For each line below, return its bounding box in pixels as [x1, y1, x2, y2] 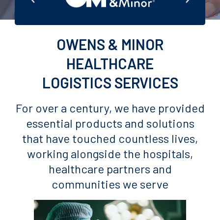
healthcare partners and [48, 162, 172, 176]
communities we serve [52, 177, 168, 191]
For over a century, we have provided [15, 101, 205, 115]
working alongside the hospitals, [27, 146, 193, 161]
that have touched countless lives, [22, 131, 198, 145]
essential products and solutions [26, 116, 194, 130]
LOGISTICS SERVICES [42, 74, 178, 91]
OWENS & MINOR [56, 35, 164, 53]
